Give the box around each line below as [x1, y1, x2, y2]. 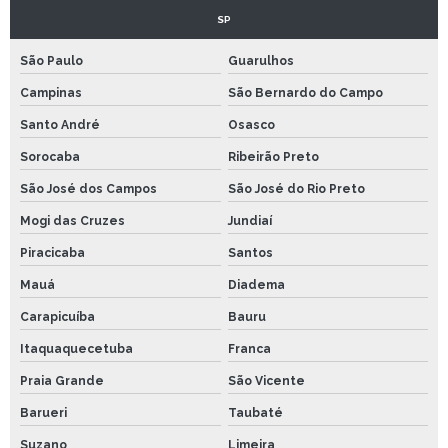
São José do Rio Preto [227, 182, 365, 197]
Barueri [20, 406, 67, 421]
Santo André [20, 118, 100, 133]
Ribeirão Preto [227, 150, 319, 165]
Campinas [20, 86, 82, 101]
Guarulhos [227, 54, 294, 69]
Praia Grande [20, 374, 104, 389]
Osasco [227, 118, 275, 133]
